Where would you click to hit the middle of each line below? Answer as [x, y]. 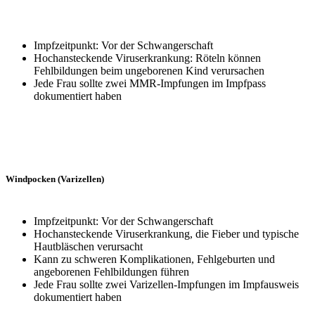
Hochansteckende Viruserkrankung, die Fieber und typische [166, 233]
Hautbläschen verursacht [88, 246]
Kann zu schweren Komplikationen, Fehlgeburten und [154, 259]
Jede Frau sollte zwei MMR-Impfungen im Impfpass [150, 83]
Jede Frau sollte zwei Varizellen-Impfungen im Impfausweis [166, 284]
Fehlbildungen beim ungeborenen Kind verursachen [149, 70]
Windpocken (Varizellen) [55, 179]
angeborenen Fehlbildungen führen [111, 271]
